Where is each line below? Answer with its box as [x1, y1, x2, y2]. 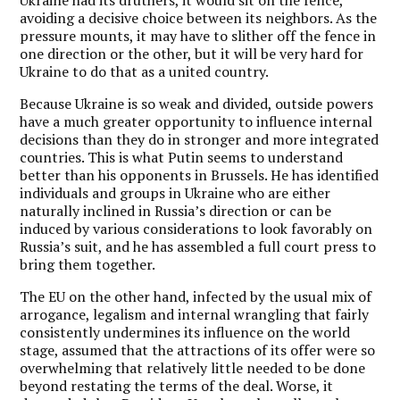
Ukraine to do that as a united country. [20, 61, 270, 81]
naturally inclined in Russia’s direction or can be [20, 200, 332, 221]
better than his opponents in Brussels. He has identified [20, 164, 379, 185]
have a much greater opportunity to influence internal [20, 111, 373, 131]
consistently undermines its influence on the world [20, 321, 351, 342]
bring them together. [20, 254, 156, 274]
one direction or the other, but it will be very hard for [20, 43, 364, 63]
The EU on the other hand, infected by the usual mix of [20, 286, 372, 306]
